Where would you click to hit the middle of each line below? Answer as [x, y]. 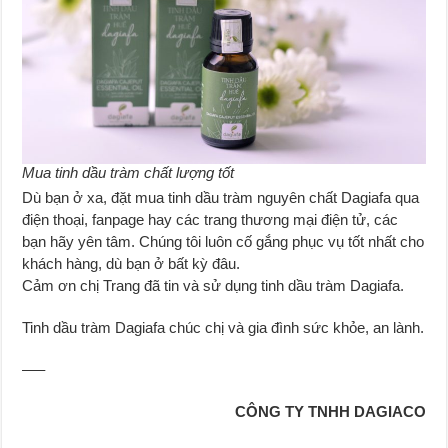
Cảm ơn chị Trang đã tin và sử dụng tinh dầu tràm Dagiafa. [213, 285]
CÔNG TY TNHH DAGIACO [330, 411]
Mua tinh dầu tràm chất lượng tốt [128, 172]
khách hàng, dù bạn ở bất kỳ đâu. [131, 263]
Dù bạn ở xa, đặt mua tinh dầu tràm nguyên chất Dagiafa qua [221, 197]
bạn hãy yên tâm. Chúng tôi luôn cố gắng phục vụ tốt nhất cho [223, 241]
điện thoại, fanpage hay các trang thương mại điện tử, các [210, 219]
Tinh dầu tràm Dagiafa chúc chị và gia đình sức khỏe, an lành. [223, 327]
